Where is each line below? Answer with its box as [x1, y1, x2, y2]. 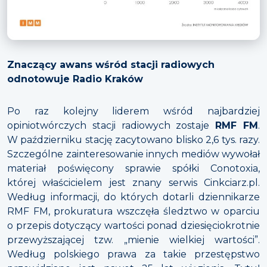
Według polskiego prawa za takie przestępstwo [7, 248, 260, 260]
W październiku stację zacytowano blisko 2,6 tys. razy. [7, 133, 260, 145]
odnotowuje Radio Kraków [7, 73, 143, 85]
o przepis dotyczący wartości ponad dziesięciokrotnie [7, 219, 260, 231]
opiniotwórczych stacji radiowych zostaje [7, 119, 216, 131]
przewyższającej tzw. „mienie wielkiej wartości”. [7, 234, 260, 246]
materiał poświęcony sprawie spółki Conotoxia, [7, 162, 260, 174]
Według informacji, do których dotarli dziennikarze [7, 191, 260, 203]
